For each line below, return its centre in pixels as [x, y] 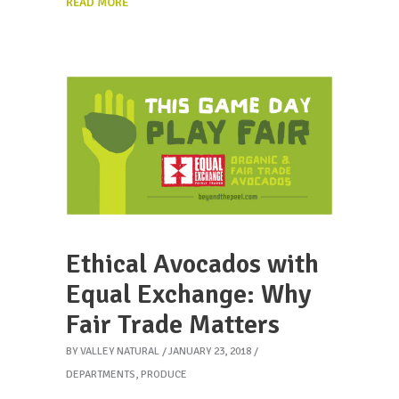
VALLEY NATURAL [120, 352]
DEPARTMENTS [101, 375]
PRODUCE [164, 375]
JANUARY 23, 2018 [210, 352]
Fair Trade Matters [173, 325]
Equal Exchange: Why [188, 295]
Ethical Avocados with [192, 265]
